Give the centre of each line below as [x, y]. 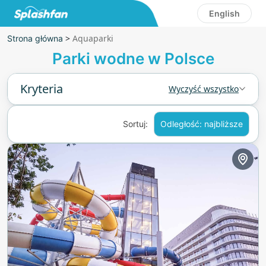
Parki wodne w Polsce [133, 58]
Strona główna [35, 38]
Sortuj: [135, 124]
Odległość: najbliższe [202, 124]
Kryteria [42, 89]
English [224, 13]
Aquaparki [93, 38]
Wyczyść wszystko [204, 89]
